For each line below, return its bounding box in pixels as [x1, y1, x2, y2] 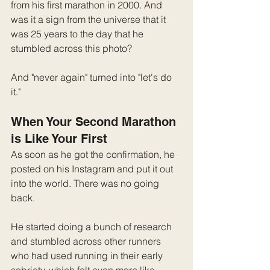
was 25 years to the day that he [11, 27, 146, 40]
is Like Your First [11, 131, 107, 146]
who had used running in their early [11, 249, 165, 262]
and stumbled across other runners [11, 234, 163, 247]
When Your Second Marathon [11, 114, 180, 129]
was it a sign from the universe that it [11, 13, 168, 25]
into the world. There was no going [11, 177, 162, 189]
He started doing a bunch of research [11, 220, 174, 233]
